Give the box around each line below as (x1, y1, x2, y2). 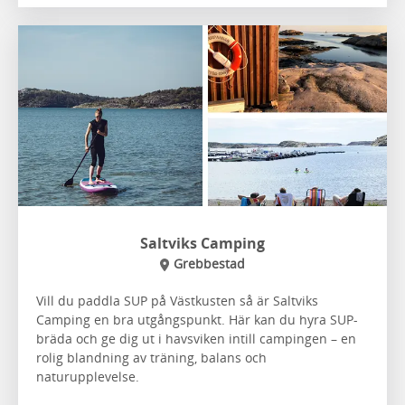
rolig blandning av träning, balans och (36, 348, 267, 366)
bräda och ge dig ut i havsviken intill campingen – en (36, 329, 356, 347)
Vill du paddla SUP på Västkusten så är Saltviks (36, 291, 318, 309)
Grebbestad (174, 254, 246, 272)
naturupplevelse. (36, 367, 139, 385)
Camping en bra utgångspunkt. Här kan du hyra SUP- (36, 310, 358, 328)
